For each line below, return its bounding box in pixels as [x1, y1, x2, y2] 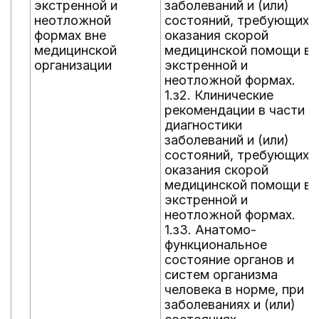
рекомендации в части [164, 103, 305, 117]
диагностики [164, 117, 242, 132]
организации [34, 58, 112, 73]
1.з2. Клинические [164, 88, 273, 103]
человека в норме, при [164, 282, 304, 297]
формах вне [34, 28, 106, 43]
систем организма [164, 267, 278, 282]
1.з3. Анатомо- [164, 222, 256, 237]
